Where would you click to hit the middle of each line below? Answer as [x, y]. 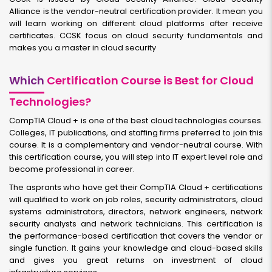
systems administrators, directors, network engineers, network [136, 212]
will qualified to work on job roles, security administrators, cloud [136, 199]
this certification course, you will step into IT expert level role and [136, 157]
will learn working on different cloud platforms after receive [136, 23]
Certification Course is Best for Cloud [149, 80]
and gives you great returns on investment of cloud [136, 260]
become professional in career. [72, 169]
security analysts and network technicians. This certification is [136, 224]
